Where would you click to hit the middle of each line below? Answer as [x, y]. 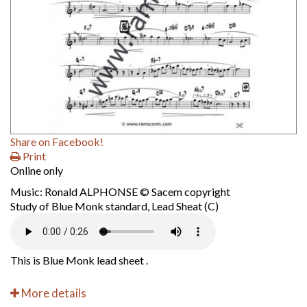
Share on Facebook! [57, 142]
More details [53, 293]
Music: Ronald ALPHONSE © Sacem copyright [120, 192]
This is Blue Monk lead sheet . [79, 260]
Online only [37, 170]
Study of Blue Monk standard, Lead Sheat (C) [114, 206]
